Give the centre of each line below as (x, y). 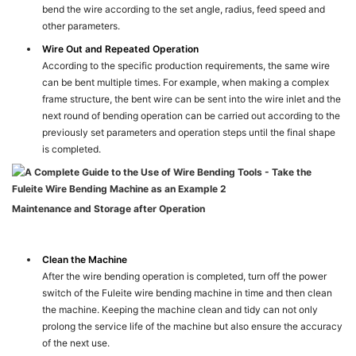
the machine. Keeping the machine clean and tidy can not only (180, 310)
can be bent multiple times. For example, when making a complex (186, 83)
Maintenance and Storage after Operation (108, 209)
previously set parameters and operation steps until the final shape (189, 133)
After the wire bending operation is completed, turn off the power (185, 277)
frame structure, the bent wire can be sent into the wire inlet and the (192, 99)
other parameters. (81, 26)
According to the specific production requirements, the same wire (186, 66)
